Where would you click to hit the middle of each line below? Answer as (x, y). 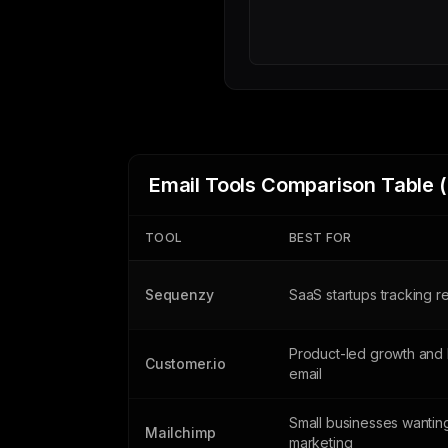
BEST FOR (320, 237)
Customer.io (186, 363)
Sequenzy (179, 294)
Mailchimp (180, 432)
